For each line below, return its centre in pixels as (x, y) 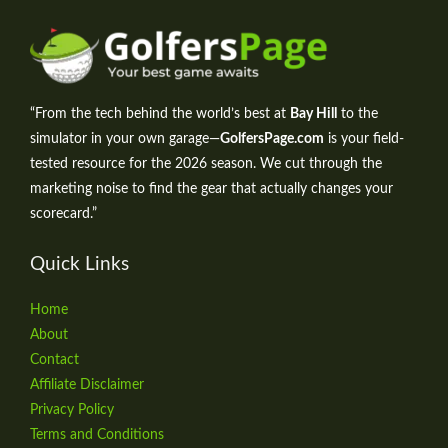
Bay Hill (313, 113)
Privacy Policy (72, 409)
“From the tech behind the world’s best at (160, 113)
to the (357, 113)
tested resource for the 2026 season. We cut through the (206, 163)
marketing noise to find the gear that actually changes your (211, 188)
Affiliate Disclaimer (87, 384)
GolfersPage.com (272, 138)
